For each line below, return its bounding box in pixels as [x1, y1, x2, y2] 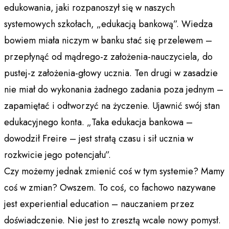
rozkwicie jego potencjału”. [4, 148, 111, 162]
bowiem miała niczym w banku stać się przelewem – [4, 33, 212, 47]
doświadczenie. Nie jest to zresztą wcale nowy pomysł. [4, 213, 221, 227]
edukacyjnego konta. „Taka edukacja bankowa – [4, 115, 193, 129]
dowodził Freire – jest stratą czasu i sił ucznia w [4, 131, 193, 145]
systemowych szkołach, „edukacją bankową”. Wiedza [4, 17, 213, 31]
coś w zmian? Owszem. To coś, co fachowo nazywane [4, 180, 216, 194]
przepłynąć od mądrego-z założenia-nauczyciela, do [4, 50, 213, 63]
